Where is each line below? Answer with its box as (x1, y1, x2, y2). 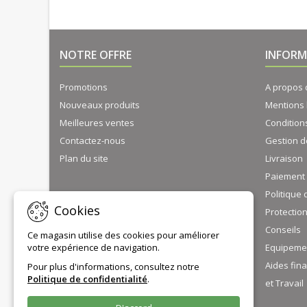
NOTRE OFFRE (60, 47, 132, 63)
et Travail (265, 277, 304, 290)
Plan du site (60, 152, 108, 165)
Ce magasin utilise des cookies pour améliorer (27, 229, 219, 241)
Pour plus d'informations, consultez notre (27, 260, 199, 273)
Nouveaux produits (60, 99, 140, 112)
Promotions (60, 81, 108, 94)
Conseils (265, 223, 301, 236)
